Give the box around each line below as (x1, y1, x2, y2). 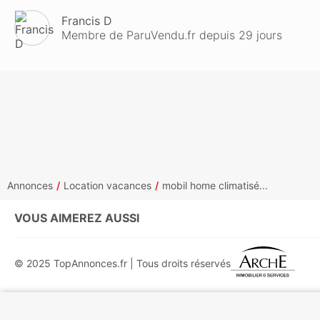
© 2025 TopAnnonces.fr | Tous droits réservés (14, 257, 231, 270)
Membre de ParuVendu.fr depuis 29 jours (61, 28, 282, 42)
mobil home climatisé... (162, 179, 268, 191)
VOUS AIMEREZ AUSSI (14, 211, 139, 225)
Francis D (61, 14, 112, 28)
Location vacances (64, 179, 151, 191)
